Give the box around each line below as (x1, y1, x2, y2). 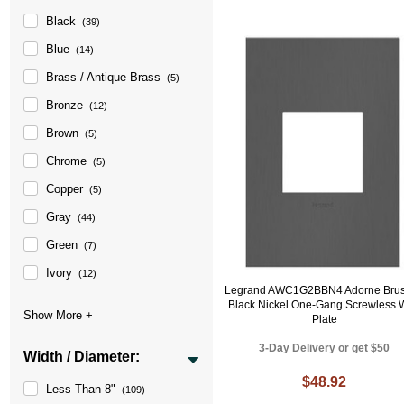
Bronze (46, 97, 84, 112)
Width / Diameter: (23, 348, 141, 364)
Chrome (46, 153, 87, 168)
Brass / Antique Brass (46, 69, 161, 84)
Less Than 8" (46, 381, 116, 396)
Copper (46, 181, 84, 196)
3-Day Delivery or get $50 (259, 342, 390, 355)
